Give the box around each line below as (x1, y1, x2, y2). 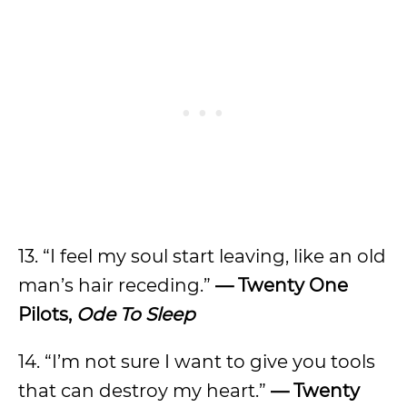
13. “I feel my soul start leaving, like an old (18, 245, 386, 267)
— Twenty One (215, 274, 348, 296)
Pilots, (18, 303, 76, 325)
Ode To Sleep (76, 303, 195, 325)
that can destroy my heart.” (18, 380, 271, 402)
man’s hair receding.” (18, 274, 215, 296)
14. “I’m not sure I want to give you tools (18, 351, 375, 372)
